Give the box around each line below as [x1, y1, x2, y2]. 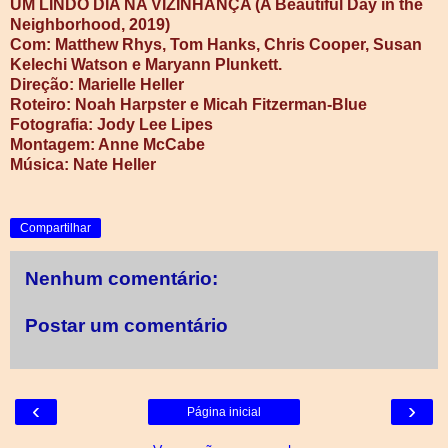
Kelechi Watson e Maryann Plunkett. [10, 55, 282, 73]
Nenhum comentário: [25, 267, 218, 289]
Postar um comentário [25, 315, 228, 337]
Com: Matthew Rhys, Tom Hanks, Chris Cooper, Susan [10, 35, 422, 53]
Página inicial [187, 404, 261, 419]
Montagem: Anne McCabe [10, 135, 205, 153]
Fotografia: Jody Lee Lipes [10, 115, 213, 133]
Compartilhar [20, 220, 91, 235]
